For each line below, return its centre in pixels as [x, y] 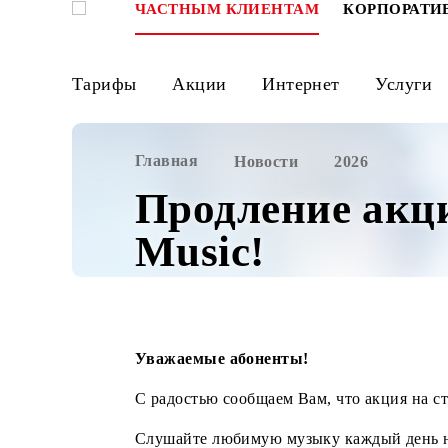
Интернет [334, 93]
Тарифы [116, 93]
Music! [222, 279]
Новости [296, 179]
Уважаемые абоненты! [246, 398]
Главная [185, 178]
